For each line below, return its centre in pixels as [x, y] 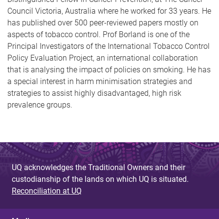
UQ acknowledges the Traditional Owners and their [99, 167]
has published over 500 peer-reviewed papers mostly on [103, 23]
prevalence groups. [40, 105]
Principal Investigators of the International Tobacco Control [109, 46]
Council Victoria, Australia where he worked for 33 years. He [109, 11]
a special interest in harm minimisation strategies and [100, 81]
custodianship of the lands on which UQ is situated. [100, 179]
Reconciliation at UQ [47, 191]
